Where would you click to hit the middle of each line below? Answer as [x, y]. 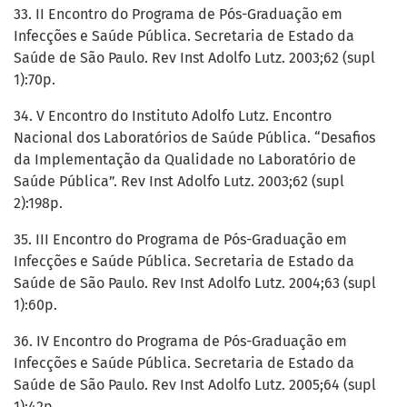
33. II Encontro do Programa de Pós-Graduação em [178, 15]
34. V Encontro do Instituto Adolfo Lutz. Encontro [173, 116]
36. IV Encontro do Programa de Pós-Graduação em [180, 342]
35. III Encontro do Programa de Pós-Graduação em [180, 240]
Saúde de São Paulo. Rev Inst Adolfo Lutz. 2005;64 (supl [195, 385]
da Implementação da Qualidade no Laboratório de [185, 160]
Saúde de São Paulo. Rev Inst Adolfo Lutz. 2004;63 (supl [195, 283]
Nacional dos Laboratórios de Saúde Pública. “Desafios [194, 138]
